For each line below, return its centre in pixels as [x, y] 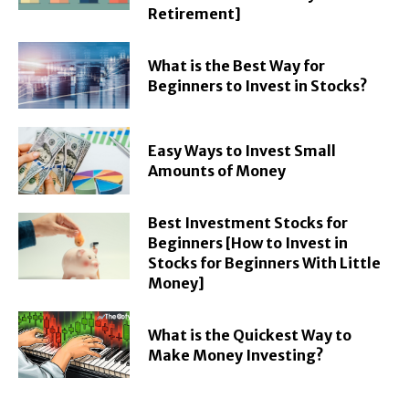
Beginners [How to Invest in [248, 242]
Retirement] [195, 14]
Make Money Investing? [236, 355]
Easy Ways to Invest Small [242, 151]
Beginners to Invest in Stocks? [258, 85]
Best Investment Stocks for [248, 222]
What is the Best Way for [237, 65]
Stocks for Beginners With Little [265, 262]
